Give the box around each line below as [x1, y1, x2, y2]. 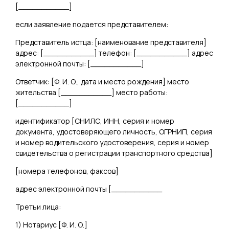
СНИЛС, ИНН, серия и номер [75, 116, 174, 126]
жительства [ [15, 87, 61, 97]
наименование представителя [98, 37, 203, 47]
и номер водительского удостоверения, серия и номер [15, 137, 209, 147]
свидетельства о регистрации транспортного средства [15, 148, 210, 158]
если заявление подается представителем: [15, 19, 168, 29]
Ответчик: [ [15, 76, 54, 86]
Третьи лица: [15, 201, 61, 212]
